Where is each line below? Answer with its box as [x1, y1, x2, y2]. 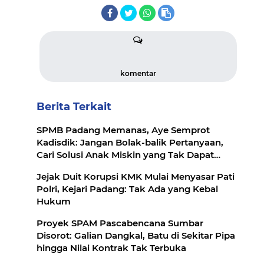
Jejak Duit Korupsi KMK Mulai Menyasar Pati [37, 170, 235, 182]
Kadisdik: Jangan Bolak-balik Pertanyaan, [37, 136, 223, 148]
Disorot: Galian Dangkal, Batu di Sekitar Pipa [37, 229, 235, 241]
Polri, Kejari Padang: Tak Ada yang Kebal [37, 183, 218, 194]
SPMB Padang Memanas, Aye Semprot [37, 124, 210, 136]
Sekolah [37, 161, 72, 173]
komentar [120, 68, 156, 78]
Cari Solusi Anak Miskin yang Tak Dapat [37, 148, 214, 160]
